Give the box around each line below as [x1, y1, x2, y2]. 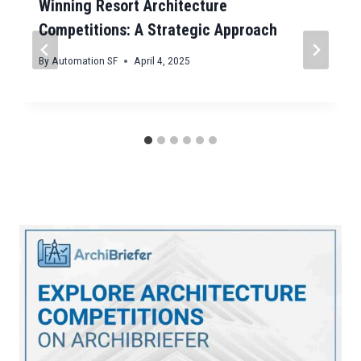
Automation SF [52, 54, 118, 68]
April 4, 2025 [134, 54, 191, 68]
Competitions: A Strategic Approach [39, 19, 277, 39]
